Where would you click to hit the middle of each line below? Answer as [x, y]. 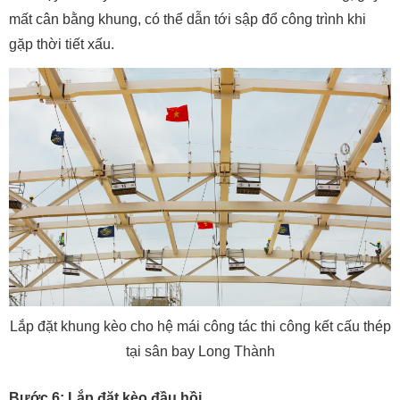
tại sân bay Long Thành [200, 351]
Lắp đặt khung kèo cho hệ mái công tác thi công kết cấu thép [200, 326]
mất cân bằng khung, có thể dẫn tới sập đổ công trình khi [187, 19]
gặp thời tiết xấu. [62, 44]
